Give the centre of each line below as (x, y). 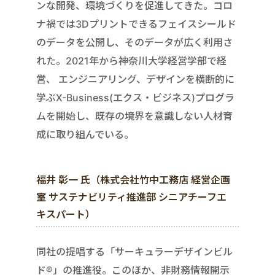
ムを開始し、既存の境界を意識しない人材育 (134, 116)
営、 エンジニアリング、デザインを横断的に (135, 79)
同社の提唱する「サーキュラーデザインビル (134, 251)
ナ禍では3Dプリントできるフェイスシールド (136, 24)
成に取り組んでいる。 (85, 134)
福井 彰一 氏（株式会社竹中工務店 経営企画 (133, 180)
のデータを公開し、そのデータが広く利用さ (134, 42)
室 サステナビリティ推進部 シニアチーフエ (131, 197)
